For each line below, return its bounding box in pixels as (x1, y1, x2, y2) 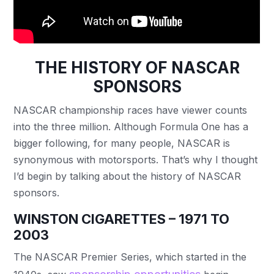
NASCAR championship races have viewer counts (13, 103, 248, 116)
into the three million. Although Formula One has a (13, 120, 249, 133)
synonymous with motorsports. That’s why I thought (13, 153, 258, 166)
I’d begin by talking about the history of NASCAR (13, 169, 242, 182)
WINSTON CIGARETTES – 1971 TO (13, 210, 230, 227)
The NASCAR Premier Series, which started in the (13, 250, 247, 263)
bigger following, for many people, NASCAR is (13, 136, 231, 149)
